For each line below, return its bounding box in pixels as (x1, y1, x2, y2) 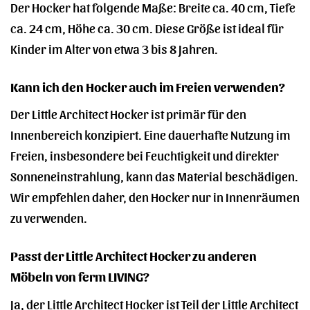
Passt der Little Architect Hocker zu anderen (10, 247, 257, 264)
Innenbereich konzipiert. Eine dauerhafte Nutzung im (10, 126, 291, 143)
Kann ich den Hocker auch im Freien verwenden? (10, 77, 285, 94)
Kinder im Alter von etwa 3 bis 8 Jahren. (10, 39, 218, 56)
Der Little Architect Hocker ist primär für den (10, 105, 246, 122)
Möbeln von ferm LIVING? (10, 268, 149, 284)
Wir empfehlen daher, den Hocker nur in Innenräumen (10, 188, 300, 205)
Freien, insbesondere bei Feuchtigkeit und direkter (10, 147, 279, 163)
